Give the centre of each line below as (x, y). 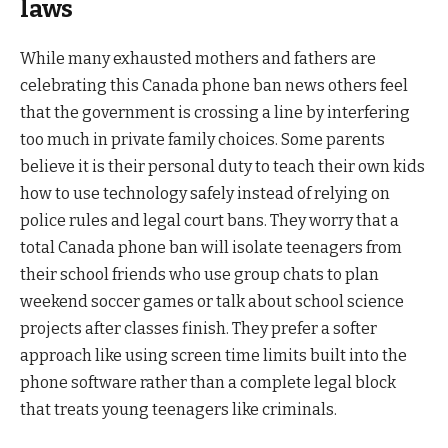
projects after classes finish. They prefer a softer (198, 329)
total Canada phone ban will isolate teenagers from (211, 248)
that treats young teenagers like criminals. (178, 410)
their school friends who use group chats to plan (199, 275)
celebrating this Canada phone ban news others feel (214, 86)
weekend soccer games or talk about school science (212, 302)
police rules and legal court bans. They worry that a (209, 221)
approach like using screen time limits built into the (213, 356)
